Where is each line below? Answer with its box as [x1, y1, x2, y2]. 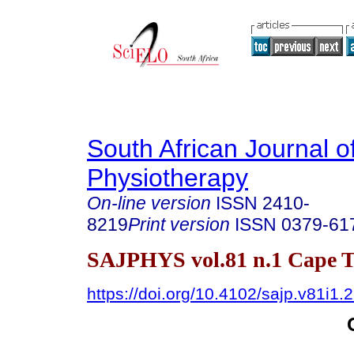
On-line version [87, 193, 211, 213]
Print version [128, 214, 230, 235]
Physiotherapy [87, 164, 248, 192]
